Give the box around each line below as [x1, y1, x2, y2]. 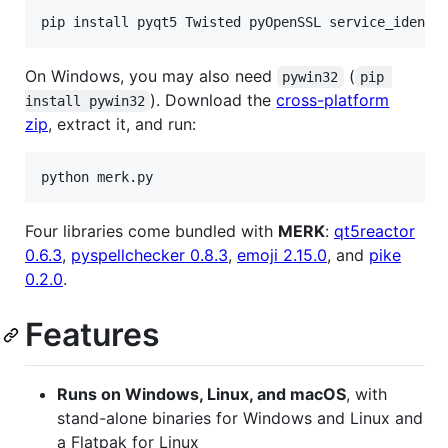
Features [25, 315, 160, 355]
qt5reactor [334, 221, 415, 242]
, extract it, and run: [48, 114, 196, 135]
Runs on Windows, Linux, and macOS [57, 383, 346, 404]
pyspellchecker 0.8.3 [71, 245, 228, 266]
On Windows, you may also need [25, 66, 277, 87]
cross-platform [276, 90, 390, 111]
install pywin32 [25, 93, 145, 110]
